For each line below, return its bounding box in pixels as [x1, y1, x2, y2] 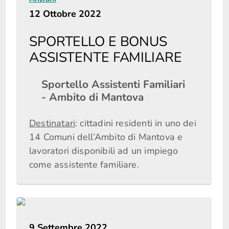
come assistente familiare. [29, 158, 139, 171]
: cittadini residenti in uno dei [75, 117, 196, 129]
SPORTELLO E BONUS [29, 32, 167, 51]
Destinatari [29, 117, 76, 129]
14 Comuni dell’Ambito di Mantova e [29, 131, 183, 143]
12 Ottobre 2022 [29, 8, 102, 20]
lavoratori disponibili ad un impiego [29, 145, 178, 157]
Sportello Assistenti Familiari [41, 77, 186, 91]
